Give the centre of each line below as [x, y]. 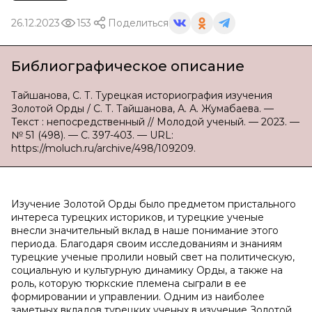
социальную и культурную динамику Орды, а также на [147, 270]
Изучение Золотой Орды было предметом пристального [154, 204]
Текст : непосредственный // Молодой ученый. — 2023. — [155, 122]
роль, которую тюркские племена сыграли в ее [129, 283]
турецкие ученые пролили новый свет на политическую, [153, 257]
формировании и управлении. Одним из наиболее [138, 297]
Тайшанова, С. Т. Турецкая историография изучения [142, 95]
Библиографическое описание [128, 66]
